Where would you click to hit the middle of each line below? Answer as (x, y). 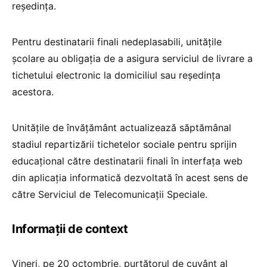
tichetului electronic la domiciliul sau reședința (116, 75)
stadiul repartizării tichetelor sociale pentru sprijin (124, 145)
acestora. (33, 92)
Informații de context (70, 229)
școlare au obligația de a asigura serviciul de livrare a (132, 59)
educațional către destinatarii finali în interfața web (127, 161)
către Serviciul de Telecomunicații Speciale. (110, 195)
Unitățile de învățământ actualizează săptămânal (122, 128)
